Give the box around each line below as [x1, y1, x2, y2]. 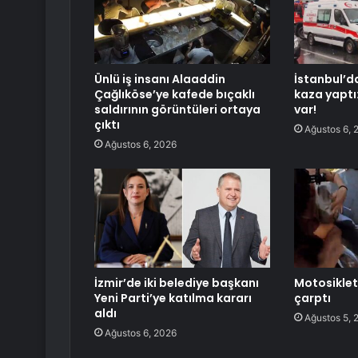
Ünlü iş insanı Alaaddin [94, 71, 225, 88]
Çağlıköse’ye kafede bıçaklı [94, 86, 255, 103]
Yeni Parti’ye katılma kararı [94, 290, 252, 307]
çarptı [293, 290, 331, 307]
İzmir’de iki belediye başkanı [94, 275, 259, 292]
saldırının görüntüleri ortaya [94, 101, 261, 118]
